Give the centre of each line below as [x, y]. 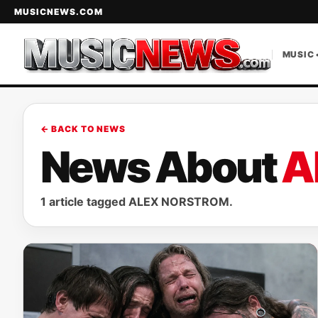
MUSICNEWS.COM [59, 12]
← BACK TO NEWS [83, 129]
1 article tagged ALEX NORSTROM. [137, 202]
